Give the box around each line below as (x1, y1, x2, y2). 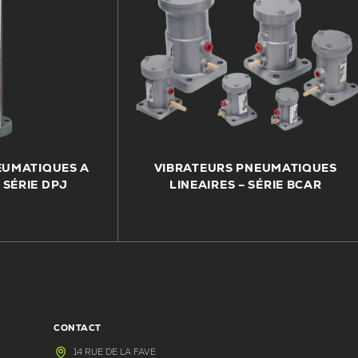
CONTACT (54, 322, 101, 333)
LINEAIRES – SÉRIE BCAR (169, 177, 322, 192)
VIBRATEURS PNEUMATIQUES (153, 160, 337, 175)
